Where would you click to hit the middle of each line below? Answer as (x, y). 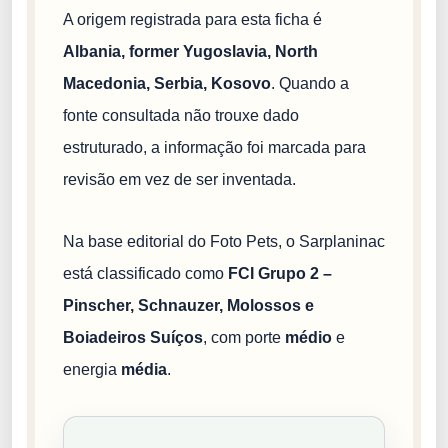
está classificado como (145, 273)
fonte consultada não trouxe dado (181, 115)
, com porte (244, 337)
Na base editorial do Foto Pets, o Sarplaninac (224, 241)
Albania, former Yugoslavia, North (190, 51)
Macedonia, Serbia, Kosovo (167, 83)
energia (92, 369)
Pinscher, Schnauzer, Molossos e (188, 305)
